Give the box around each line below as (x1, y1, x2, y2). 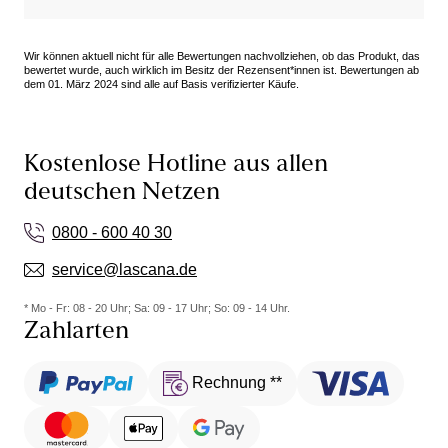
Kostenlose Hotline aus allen (24, 153, 328, 178)
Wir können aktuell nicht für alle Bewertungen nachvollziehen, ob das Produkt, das (24, 50, 420, 63)
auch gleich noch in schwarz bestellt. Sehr (39, 13, 337, 31)
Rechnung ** (191, 373, 282, 391)
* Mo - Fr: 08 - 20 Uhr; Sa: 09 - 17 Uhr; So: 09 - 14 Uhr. (24, 302, 290, 315)
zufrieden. (39, 35, 109, 53)
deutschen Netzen (24, 181, 220, 206)
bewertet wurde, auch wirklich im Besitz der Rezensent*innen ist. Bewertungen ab (24, 64, 419, 77)
